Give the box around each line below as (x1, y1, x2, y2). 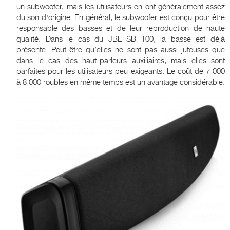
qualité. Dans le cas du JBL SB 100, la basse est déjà (16, 34, 225, 44)
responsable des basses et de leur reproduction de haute (16, 24, 225, 33)
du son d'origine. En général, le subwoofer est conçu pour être (16, 13, 225, 23)
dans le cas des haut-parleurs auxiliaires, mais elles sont (16, 56, 225, 66)
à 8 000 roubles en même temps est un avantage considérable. (16, 78, 225, 87)
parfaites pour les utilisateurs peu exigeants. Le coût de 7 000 (16, 67, 225, 76)
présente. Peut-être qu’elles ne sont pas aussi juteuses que (16, 45, 225, 55)
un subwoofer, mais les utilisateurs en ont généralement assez (16, 2, 225, 12)
